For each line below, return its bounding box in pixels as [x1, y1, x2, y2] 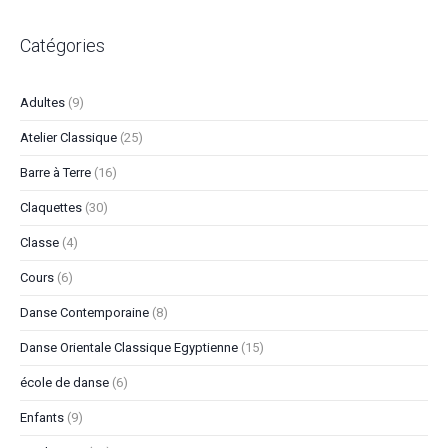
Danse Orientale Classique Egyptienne [20, 340, 238, 356]
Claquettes [20, 200, 82, 216]
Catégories [20, 35, 105, 57]
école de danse [20, 375, 109, 391]
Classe [20, 235, 59, 251]
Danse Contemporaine [20, 305, 149, 321]
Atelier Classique [20, 130, 117, 146]
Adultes [20, 95, 65, 111]
